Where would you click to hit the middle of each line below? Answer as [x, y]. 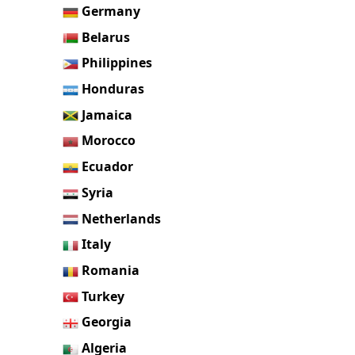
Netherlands [122, 218]
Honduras [113, 88]
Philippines [117, 63]
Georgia [107, 322]
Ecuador [108, 167]
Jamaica [107, 115]
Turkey [103, 296]
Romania [111, 270]
